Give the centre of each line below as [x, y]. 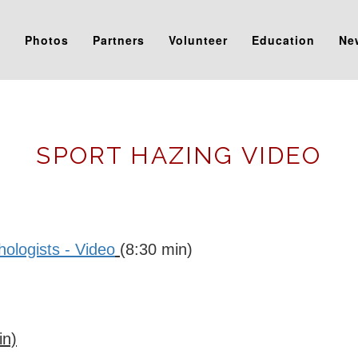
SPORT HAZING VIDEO [179, 155]
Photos [46, 40]
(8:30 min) [156, 249]
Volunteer [198, 40]
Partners [118, 40]
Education [283, 40]
